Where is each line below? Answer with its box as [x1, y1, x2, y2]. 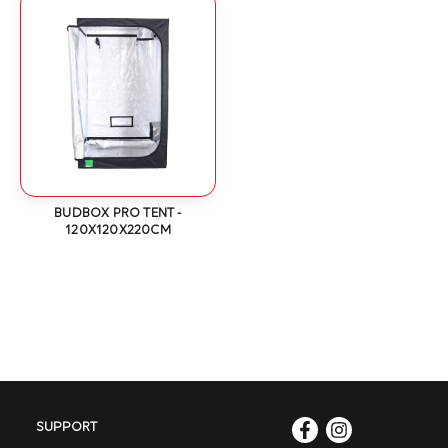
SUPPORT [36, 420, 98, 435]
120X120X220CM [65, 224, 171, 238]
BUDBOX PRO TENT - [54, 207, 182, 221]
